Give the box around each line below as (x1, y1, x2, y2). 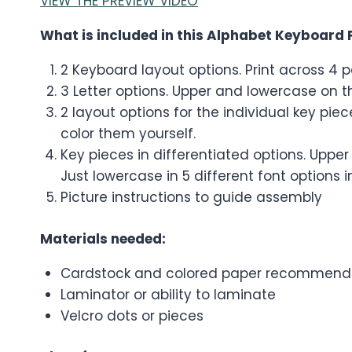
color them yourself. (60, 124, 196, 144)
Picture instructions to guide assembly (60, 188, 322, 207)
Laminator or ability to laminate (60, 284, 276, 304)
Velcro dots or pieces (60, 306, 203, 325)
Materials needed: (40, 229, 166, 248)
